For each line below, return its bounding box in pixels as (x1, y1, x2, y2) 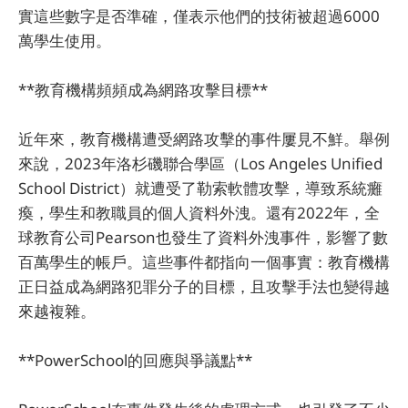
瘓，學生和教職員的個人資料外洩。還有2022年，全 (18, 201, 380, 223)
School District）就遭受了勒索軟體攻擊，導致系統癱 (18, 177, 382, 199)
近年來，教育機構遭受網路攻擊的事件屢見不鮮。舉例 (18, 127, 390, 149)
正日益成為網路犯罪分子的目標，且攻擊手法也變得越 (18, 275, 390, 297)
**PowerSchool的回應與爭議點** (18, 350, 252, 372)
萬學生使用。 (18, 29, 111, 51)
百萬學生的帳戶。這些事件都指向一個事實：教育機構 (18, 250, 390, 272)
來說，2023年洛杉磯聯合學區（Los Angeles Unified (18, 152, 382, 174)
